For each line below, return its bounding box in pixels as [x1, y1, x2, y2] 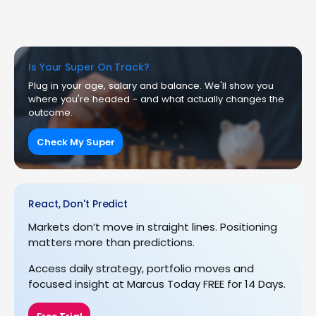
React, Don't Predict [28, 197, 128, 212]
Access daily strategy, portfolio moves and [28, 261, 254, 276]
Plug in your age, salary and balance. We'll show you [28, 79, 274, 92]
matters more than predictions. [28, 235, 195, 250]
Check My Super [36, 135, 115, 149]
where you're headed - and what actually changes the [28, 92, 284, 106]
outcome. [28, 106, 73, 119]
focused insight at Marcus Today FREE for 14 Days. [28, 276, 286, 292]
